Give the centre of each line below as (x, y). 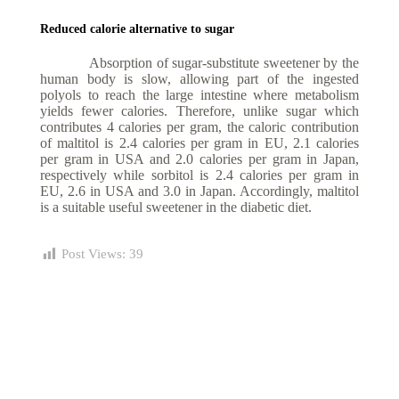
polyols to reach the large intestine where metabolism (199, 95)
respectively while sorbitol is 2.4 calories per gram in (199, 175)
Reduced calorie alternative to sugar (137, 29)
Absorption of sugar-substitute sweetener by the (199, 63)
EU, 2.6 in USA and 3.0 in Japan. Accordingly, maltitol (199, 191)
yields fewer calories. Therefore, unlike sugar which (199, 111)
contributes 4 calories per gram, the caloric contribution (199, 127)
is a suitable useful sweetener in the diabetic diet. (176, 208)
